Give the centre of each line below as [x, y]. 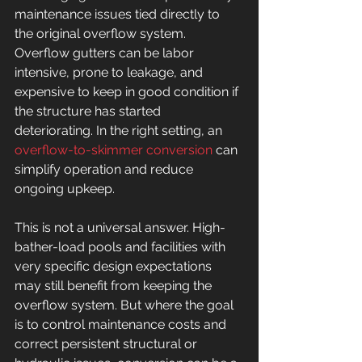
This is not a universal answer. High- [120, 227]
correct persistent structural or [107, 344]
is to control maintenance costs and [122, 324]
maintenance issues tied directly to [119, 14]
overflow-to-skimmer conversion [114, 150]
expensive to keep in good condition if [128, 92]
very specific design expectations [115, 266]
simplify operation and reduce [105, 169]
